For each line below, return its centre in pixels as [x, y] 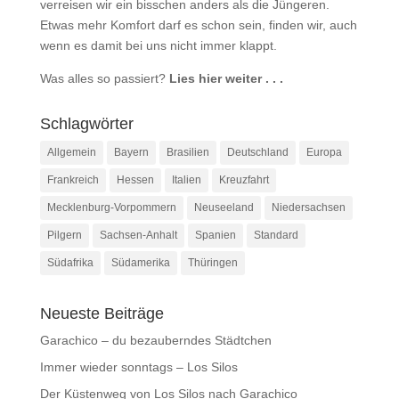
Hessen [135, 180]
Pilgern [64, 235]
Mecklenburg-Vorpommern [111, 208]
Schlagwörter [86, 124]
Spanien [215, 235]
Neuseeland [224, 208]
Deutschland [257, 152]
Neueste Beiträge [102, 313]
